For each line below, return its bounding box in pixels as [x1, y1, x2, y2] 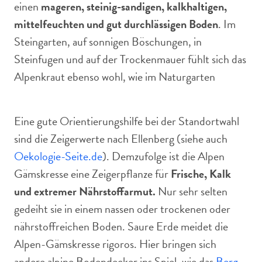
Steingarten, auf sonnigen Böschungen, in [14, 33, 202, 50]
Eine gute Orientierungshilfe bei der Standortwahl [14, 112, 239, 130]
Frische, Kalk [171, 165, 231, 182]
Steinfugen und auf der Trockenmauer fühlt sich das [14, 50, 246, 68]
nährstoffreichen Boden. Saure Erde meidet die [14, 218, 228, 235]
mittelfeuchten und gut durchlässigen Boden [14, 15, 218, 33]
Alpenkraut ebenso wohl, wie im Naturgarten [14, 68, 215, 85]
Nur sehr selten [156, 182, 227, 200]
